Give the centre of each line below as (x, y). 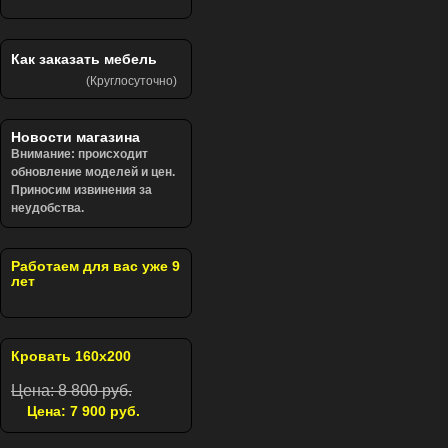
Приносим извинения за (81, 190)
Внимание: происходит (79, 154)
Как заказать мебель (84, 59)
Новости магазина (75, 137)
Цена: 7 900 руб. (83, 411)
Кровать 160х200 (71, 356)
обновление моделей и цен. (93, 172)
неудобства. (47, 208)
